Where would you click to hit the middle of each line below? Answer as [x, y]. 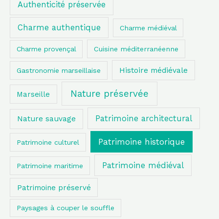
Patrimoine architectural [144, 118]
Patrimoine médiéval [143, 165]
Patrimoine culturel [48, 142]
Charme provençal [46, 49]
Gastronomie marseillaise [58, 70]
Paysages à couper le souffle [65, 208]
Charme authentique [59, 27]
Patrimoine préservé [54, 187]
